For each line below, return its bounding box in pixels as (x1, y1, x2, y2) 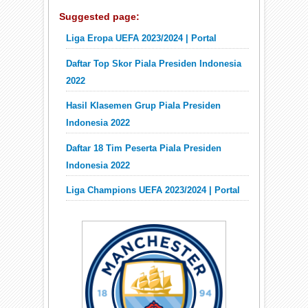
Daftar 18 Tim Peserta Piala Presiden (66, 143, 222, 153)
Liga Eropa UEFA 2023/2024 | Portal (66, 34, 217, 44)
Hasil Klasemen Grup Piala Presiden (66, 101, 221, 111)
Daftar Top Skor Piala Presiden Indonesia (66, 58, 242, 69)
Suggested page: (59, 11, 140, 23)
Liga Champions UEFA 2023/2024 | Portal (66, 185, 241, 195)
